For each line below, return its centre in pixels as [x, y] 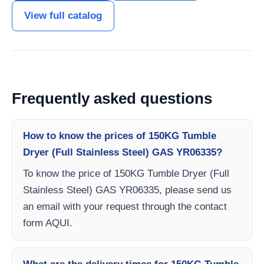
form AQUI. [48, 223]
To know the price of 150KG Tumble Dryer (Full [126, 174]
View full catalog [63, 16]
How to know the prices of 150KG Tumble [120, 136]
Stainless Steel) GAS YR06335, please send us [127, 190]
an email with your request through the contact [125, 207]
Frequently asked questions [112, 98]
